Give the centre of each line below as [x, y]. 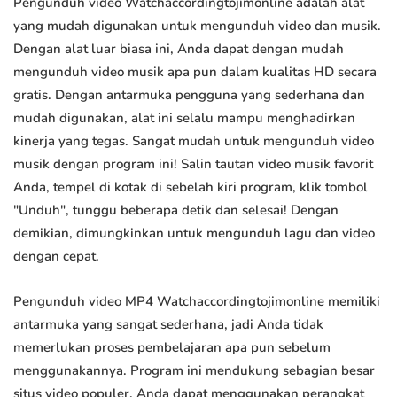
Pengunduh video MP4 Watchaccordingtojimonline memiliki [197, 302]
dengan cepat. [56, 257]
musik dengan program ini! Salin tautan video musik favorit [193, 164]
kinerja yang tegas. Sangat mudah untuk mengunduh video [194, 141]
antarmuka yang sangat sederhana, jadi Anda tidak [168, 325]
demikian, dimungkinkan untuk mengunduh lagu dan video [194, 234]
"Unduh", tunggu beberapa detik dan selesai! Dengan [176, 210]
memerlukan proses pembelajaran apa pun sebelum [172, 348]
